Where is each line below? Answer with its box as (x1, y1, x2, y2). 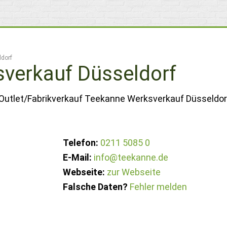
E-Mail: (63, 152, 92, 163)
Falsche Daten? (63, 181, 128, 192)
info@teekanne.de (94, 152, 169, 163)
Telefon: (63, 137, 99, 148)
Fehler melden (130, 181, 187, 192)
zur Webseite (107, 167, 161, 177)
